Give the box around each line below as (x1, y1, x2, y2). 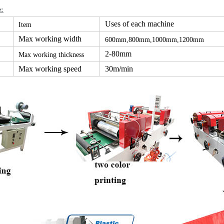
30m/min (105, 64, 133, 73)
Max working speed (18, 64, 81, 73)
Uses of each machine (105, 19, 174, 28)
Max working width (18, 34, 81, 43)
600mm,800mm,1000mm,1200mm (105, 35, 204, 43)
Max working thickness (18, 50, 84, 58)
